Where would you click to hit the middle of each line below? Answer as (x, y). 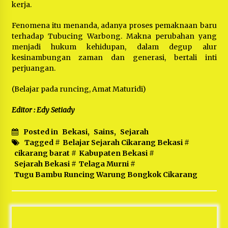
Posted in (41, 132)
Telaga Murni (104, 164)
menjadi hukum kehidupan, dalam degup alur (114, 47)
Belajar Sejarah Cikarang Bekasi (122, 143)
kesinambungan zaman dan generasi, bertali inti (114, 58)
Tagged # (42, 143)
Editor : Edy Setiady (43, 110)
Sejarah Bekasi (42, 164)
